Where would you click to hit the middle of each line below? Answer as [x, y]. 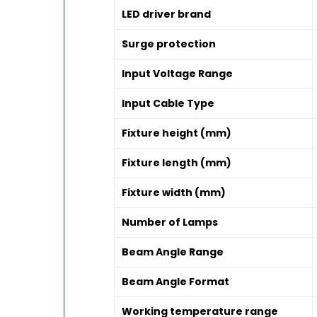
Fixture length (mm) [177, 163]
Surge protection [169, 44]
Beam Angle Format [176, 282]
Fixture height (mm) [177, 133]
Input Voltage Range [178, 74]
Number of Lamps [170, 223]
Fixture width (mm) [174, 193]
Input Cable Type [168, 104]
